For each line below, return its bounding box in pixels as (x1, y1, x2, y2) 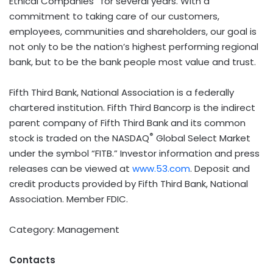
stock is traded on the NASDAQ (9, 131, 149, 144)
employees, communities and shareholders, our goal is (9, 24, 257, 38)
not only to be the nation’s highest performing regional (9, 40, 258, 53)
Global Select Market (154, 131, 250, 144)
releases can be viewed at (9, 161, 132, 175)
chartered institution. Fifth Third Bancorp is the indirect (9, 101, 255, 114)
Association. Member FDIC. (9, 192, 128, 205)
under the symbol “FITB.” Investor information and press (9, 146, 260, 160)
